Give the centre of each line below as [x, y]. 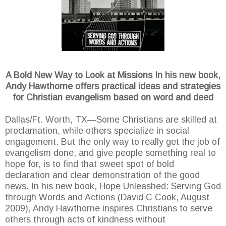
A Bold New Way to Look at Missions [79, 75]
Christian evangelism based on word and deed [120, 98]
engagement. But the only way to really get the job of [112, 142]
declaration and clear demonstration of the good [102, 175]
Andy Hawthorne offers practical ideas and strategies [113, 87]
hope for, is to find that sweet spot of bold [90, 164]
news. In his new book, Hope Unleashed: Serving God [113, 186]
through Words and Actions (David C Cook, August [107, 197]
